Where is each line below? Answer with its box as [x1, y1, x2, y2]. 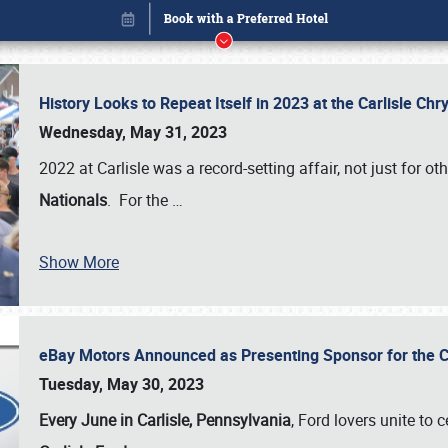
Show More [39, 251, 119, 273]
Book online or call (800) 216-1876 [102, 366, 346, 389]
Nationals [39, 189, 107, 211]
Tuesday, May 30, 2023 [39, 373, 204, 395]
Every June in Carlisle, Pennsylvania [39, 409, 291, 431]
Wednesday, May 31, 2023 [39, 121, 227, 143]
